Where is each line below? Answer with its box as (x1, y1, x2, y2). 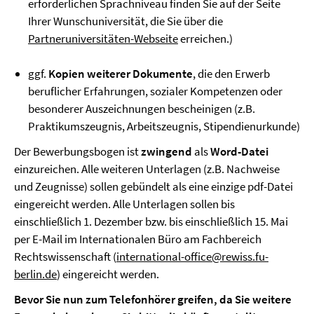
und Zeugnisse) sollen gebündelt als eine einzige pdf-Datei (14, 179, 293, 195)
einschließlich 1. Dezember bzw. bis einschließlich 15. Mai (14, 214, 288, 230)
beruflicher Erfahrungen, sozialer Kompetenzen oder (28, 83, 282, 100)
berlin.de (14, 266, 57, 282)
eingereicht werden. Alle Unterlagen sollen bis (14, 196, 235, 212)
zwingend (141, 144, 192, 160)
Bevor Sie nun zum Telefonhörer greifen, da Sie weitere (14, 292, 292, 308)
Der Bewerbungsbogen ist (14, 144, 141, 160)
